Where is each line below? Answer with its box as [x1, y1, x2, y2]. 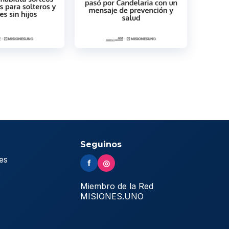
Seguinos [80, 139, 122, 149]
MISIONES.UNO [80, 191, 144, 201]
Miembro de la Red [80, 180, 154, 191]
